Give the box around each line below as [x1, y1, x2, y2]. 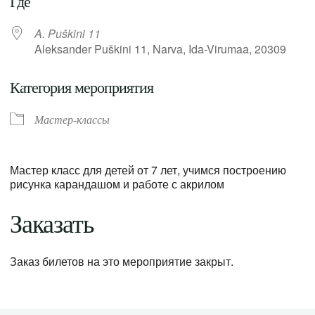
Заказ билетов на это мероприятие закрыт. [10, 252, 234, 269]
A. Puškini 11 [34, 25, 101, 41]
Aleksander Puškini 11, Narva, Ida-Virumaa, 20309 [34, 40, 287, 57]
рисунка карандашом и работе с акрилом [10, 175, 225, 192]
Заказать [10, 210, 94, 238]
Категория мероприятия [10, 78, 154, 96]
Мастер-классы [34, 113, 110, 126]
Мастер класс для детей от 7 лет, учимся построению [10, 161, 287, 178]
